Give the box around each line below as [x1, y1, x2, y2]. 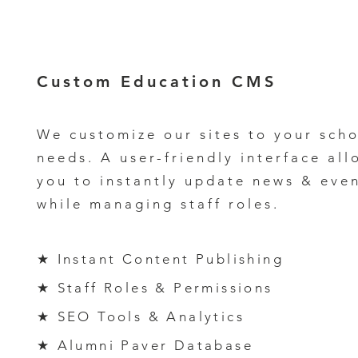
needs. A [36, 149, 120, 165]
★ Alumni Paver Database [36, 337, 260, 353]
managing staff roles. [82, 196, 286, 212]
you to [36, 173, 93, 189]
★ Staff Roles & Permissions [36, 280, 273, 296]
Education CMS [112, 72, 276, 91]
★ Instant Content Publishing [36, 251, 284, 267]
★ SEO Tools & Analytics [36, 308, 245, 324]
